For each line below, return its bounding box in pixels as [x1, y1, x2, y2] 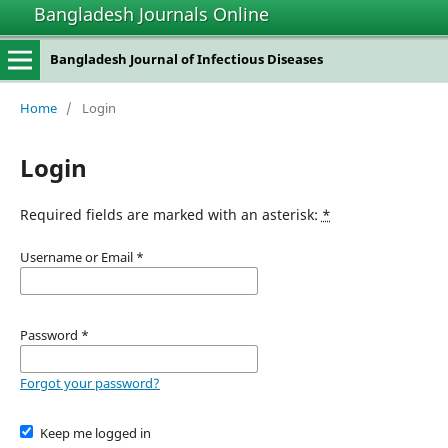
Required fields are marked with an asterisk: [19, 204, 322, 224]
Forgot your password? [19, 373, 160, 392]
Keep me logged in [40, 423, 152, 442]
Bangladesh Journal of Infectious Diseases [49, 50, 323, 68]
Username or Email [19, 247, 136, 266]
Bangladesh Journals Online [34, 2, 269, 26]
